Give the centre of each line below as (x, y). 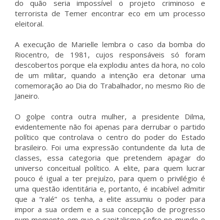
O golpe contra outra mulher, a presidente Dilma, (110, 116)
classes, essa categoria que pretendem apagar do (110, 158)
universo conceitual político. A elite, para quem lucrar (110, 168)
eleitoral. (29, 24)
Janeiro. (27, 96)
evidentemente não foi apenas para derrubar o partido (110, 127)
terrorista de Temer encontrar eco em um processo (110, 13)
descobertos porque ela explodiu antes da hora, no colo (110, 65)
